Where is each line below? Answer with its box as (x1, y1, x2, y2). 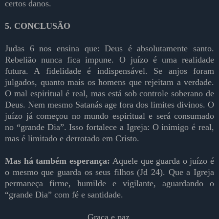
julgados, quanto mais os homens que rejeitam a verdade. (5, 77, 214, 88)
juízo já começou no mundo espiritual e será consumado (5, 111, 214, 121)
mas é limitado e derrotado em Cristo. (5, 133, 142, 144)
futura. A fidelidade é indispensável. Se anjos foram (5, 66, 214, 76)
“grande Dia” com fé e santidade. (5, 190, 123, 200)
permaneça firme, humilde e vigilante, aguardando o (5, 178, 214, 189)
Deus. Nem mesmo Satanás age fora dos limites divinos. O (5, 100, 214, 110)
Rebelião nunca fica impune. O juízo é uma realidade (5, 55, 214, 65)
